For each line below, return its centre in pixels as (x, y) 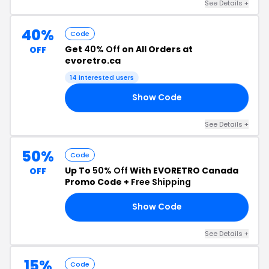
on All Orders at (156, 49)
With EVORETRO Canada (183, 170)
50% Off (110, 170)
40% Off (102, 49)
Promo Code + (98, 182)
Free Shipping (161, 182)
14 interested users (102, 77)
